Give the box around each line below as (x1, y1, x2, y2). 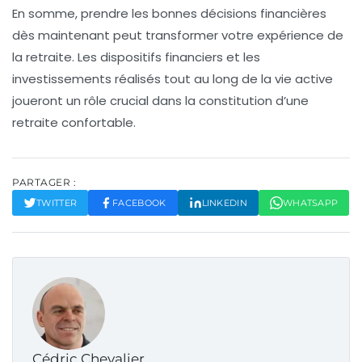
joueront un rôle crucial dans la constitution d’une (12, 91, 309, 109)
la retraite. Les (12, 48, 100, 65)
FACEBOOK (112, 196, 166, 208)
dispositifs (100, 48, 162, 65)
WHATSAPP (282, 196, 339, 208)
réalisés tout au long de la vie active (112, 69, 333, 87)
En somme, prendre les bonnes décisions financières (12, 4, 326, 22)
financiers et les (162, 48, 260, 65)
